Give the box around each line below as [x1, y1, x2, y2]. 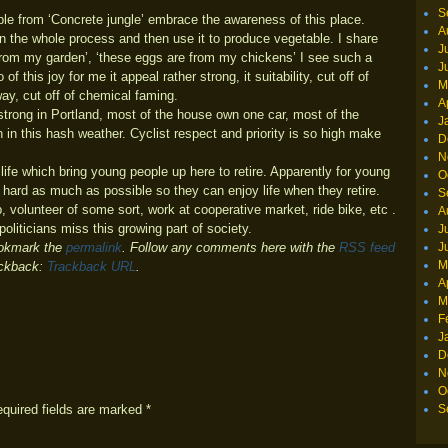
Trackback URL [47, 259, 136, 274]
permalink [66, 240, 122, 255]
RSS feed [339, 240, 395, 255]
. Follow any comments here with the [122, 240, 339, 255]
